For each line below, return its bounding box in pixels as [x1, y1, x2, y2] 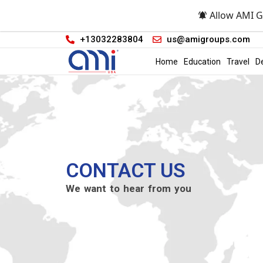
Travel [226, 56, 249, 66]
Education [183, 56, 221, 66]
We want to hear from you [66, 182, 191, 194]
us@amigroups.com [166, 33, 250, 45]
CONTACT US [66, 158, 186, 182]
